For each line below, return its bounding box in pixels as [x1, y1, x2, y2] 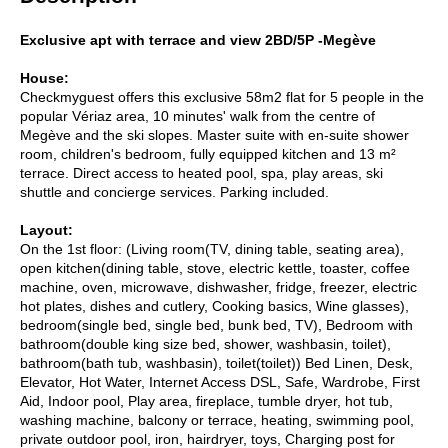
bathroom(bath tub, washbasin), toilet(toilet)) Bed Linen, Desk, [20, 354, 413, 371]
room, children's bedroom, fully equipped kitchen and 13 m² [20, 145, 396, 162]
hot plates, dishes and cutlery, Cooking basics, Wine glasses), [20, 297, 409, 314]
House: [20, 69, 69, 86]
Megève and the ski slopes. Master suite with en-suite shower [20, 126, 409, 143]
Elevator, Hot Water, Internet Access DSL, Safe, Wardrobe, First [20, 373, 420, 390]
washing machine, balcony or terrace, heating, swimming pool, [20, 411, 414, 428]
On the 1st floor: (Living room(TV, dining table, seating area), [20, 240, 404, 257]
